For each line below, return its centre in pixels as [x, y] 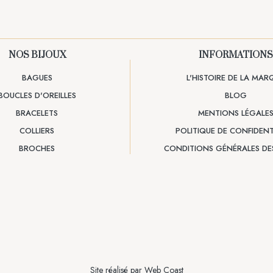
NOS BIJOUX [37, 55]
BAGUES [37, 77]
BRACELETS [37, 113]
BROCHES [37, 148]
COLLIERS [37, 130]
